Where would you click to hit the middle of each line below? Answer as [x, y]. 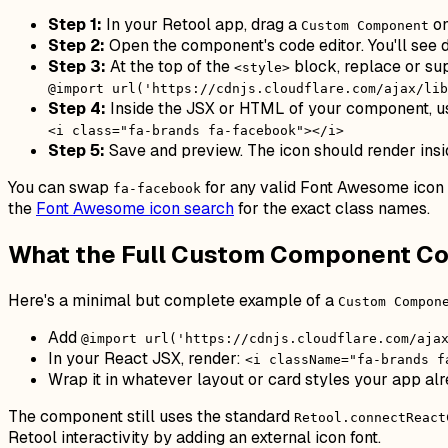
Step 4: [77, 109]
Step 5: [76, 151]
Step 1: [75, 25]
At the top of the [170, 67]
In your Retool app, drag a [201, 25]
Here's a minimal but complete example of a [173, 301]
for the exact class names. [332, 209]
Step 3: [77, 67]
